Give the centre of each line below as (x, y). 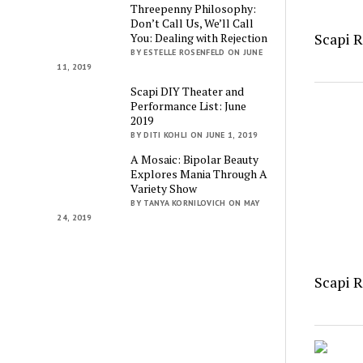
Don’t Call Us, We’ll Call (192, 23)
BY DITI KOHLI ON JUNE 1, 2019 (194, 135)
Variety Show (164, 188)
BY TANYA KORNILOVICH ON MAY (195, 203)
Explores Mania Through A (199, 173)
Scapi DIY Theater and (188, 91)
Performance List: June (189, 105)
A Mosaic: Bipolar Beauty (195, 159)
